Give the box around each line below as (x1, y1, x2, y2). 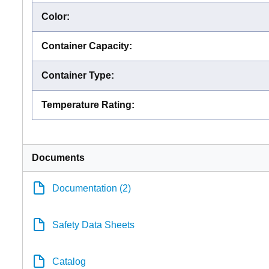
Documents (32, 152, 85, 163)
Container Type (41, 70, 111, 80)
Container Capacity (41, 40, 129, 51)
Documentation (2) (52, 183, 131, 193)
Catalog (52, 256, 86, 267)
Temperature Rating (41, 99, 131, 110)
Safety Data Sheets (52, 219, 134, 230)
